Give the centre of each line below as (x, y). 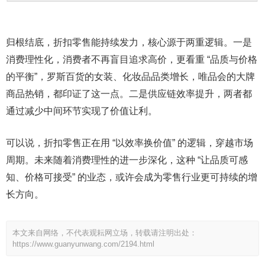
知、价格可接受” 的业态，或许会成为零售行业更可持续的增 (132, 177)
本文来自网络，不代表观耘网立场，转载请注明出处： (105, 232)
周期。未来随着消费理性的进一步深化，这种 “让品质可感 (127, 160)
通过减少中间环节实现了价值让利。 (82, 111)
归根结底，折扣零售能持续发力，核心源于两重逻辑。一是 (129, 42)
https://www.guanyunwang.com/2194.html (83, 244)
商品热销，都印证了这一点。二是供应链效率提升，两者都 (129, 93)
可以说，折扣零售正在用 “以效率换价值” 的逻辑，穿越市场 (130, 143)
